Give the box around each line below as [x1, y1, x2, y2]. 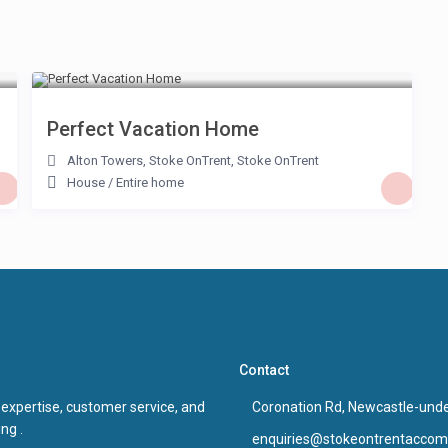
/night [84, 60, 120, 75]
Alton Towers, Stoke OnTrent [67, 153, 231, 169]
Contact [239, 362, 289, 379]
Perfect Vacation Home [47, 117, 259, 142]
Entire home [116, 175, 184, 191]
